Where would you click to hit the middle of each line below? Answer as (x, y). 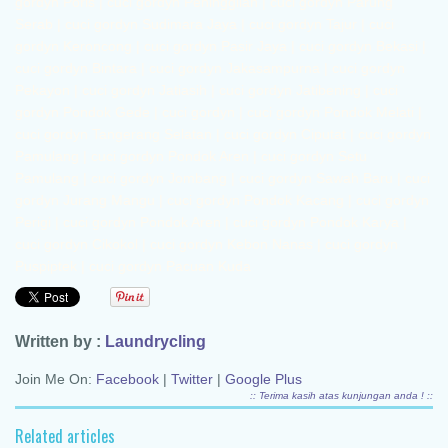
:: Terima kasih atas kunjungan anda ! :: (341, 396)
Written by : (60, 340)
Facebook (127, 379)
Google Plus (263, 379)
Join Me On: (55, 379)
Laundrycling (155, 340)
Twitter (192, 379)
